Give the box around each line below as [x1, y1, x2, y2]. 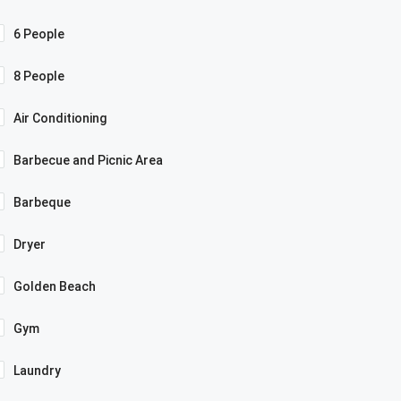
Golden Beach [13, 278, 96, 294]
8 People [13, 68, 64, 83]
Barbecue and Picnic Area [13, 152, 163, 167]
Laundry [13, 363, 61, 378]
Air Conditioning [13, 110, 107, 125]
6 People [13, 26, 64, 41]
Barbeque [13, 194, 71, 209]
